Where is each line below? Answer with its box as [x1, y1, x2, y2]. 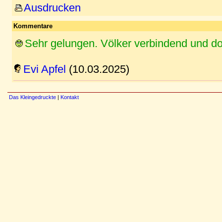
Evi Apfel [23, 63, 66, 75]
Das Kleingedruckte [9, 94, 56, 100]
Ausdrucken [24, 1, 81, 14]
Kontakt [60, 94, 79, 100]
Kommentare [13, 22, 53, 30]
